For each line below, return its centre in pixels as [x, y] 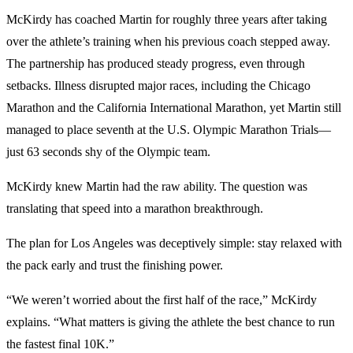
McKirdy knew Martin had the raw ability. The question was [157, 186]
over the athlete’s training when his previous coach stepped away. [168, 41]
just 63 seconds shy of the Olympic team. [108, 151]
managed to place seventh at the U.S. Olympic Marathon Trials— [169, 129]
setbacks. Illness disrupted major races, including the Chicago [158, 85]
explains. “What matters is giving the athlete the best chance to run [171, 321]
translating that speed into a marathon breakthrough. [135, 208]
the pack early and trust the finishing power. [115, 265]
